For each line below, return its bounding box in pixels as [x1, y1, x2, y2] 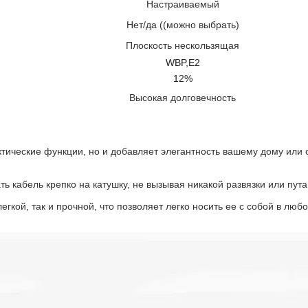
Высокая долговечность [129, 92, 236, 103]
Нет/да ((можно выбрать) [126, 19, 239, 30]
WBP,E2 [165, 57, 200, 68]
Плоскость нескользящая [126, 40, 239, 51]
